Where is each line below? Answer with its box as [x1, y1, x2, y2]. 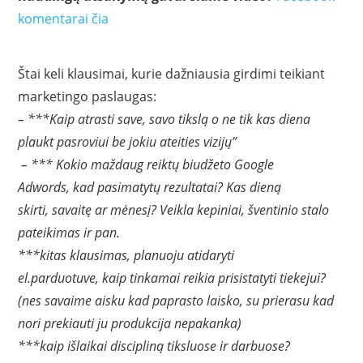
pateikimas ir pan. [18, 223, 121, 241]
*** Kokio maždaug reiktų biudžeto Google [31, 155, 275, 173]
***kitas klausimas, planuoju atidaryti [18, 246, 235, 264]
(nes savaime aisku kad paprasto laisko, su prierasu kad [18, 291, 335, 310]
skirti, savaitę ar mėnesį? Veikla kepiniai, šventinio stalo [18, 200, 330, 219]
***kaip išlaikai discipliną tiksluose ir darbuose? [18, 336, 291, 355]
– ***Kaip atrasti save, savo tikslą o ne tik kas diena [18, 109, 311, 128]
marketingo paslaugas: [18, 87, 157, 105]
